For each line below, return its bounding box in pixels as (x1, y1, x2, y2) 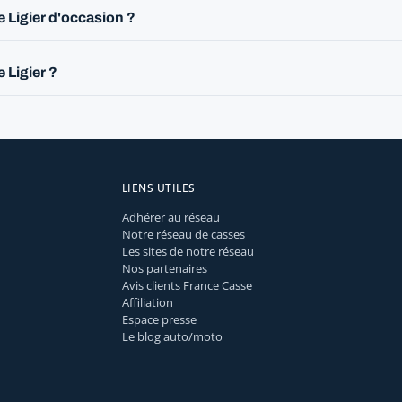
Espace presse (122, 311, 197, 328)
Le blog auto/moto (122, 328, 223, 345)
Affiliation (122, 294, 173, 311)
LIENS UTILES (122, 180, 196, 197)
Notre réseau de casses (122, 226, 245, 243)
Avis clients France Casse (122, 277, 252, 294)
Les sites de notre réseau (122, 243, 254, 260)
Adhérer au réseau (122, 209, 220, 226)
